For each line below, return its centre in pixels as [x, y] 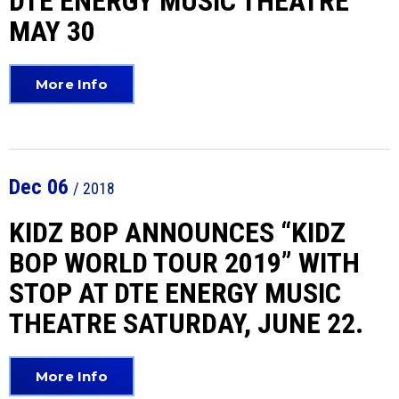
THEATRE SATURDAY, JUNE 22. [186, 323]
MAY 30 [52, 31]
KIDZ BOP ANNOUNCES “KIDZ [177, 232]
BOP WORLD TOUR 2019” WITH [184, 263]
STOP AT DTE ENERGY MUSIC [175, 293]
